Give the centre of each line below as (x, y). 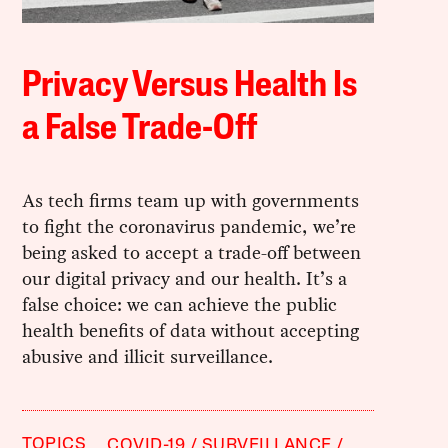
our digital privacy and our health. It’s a (185, 278)
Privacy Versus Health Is (190, 86)
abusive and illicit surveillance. (148, 356)
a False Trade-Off (140, 129)
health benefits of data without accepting (191, 330)
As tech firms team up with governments (191, 200)
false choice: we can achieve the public (180, 304)
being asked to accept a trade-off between (192, 252)
